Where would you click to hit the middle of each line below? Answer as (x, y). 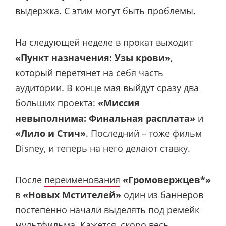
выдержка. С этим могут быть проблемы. (105, 11)
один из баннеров (162, 194)
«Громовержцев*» (167, 179)
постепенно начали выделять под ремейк (107, 210)
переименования (82, 179)
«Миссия (119, 103)
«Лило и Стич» (50, 133)
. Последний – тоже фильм (144, 133)
